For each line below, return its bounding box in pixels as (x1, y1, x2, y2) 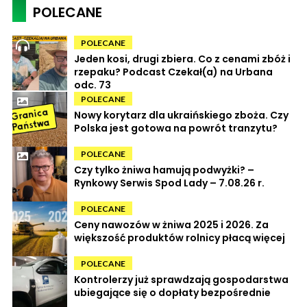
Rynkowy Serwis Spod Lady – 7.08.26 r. (74, 175, 265, 190)
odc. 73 (74, 77, 111, 92)
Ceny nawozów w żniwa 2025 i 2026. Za (74, 217, 269, 232)
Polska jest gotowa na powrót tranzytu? (74, 121, 278, 135)
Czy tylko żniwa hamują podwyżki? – (74, 162, 254, 177)
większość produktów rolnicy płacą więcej (74, 230, 285, 245)
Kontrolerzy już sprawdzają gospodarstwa (74, 272, 288, 286)
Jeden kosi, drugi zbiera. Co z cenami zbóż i (74, 51, 291, 66)
